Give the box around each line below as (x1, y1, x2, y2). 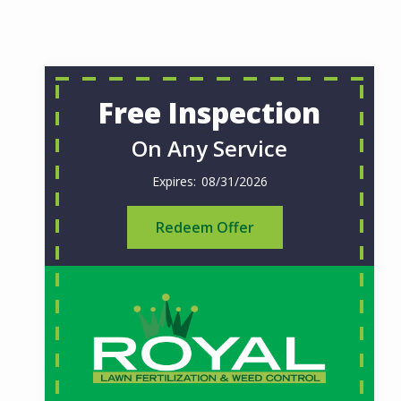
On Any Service (132, 133, 287, 163)
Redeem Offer (156, 218, 254, 237)
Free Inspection (98, 93, 320, 132)
